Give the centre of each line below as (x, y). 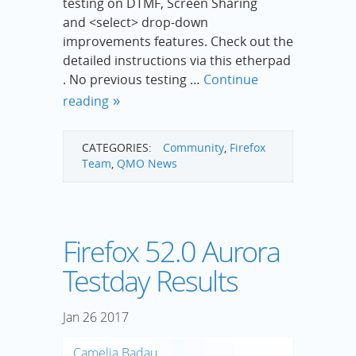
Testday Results (150, 281)
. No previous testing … (133, 79)
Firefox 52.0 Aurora (171, 252)
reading (86, 101)
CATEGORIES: (117, 147)
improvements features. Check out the (178, 41)
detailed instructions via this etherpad (177, 60)
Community (193, 147)
